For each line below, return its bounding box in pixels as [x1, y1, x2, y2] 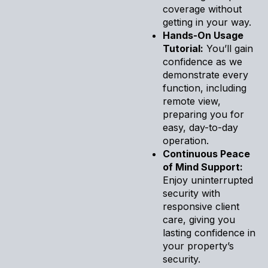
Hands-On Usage [163, 29, 243, 41]
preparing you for [163, 108, 244, 120]
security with [163, 187, 220, 199]
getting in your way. [163, 16, 251, 28]
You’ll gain [203, 42, 253, 54]
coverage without [163, 2, 242, 15]
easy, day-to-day [163, 121, 238, 133]
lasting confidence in [163, 226, 255, 239]
